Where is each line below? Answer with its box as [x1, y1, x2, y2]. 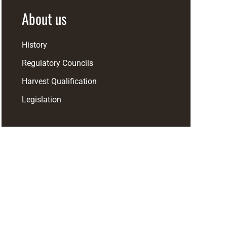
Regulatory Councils [21, 58, 93, 68]
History [21, 40, 47, 50]
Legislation [21, 95, 61, 104]
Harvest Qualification [21, 77, 97, 86]
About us [21, 8, 66, 29]
